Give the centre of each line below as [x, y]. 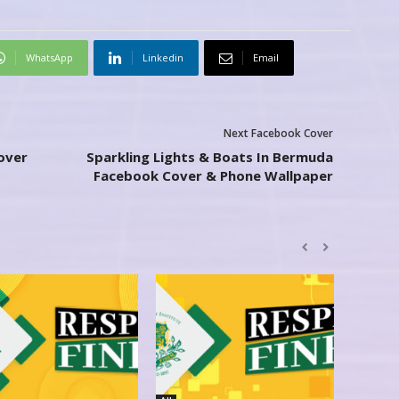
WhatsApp [49, 58]
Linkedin [163, 58]
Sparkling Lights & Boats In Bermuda [209, 157]
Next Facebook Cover [278, 134]
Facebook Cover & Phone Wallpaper [213, 176]
